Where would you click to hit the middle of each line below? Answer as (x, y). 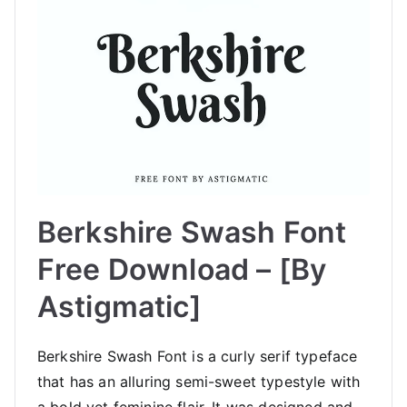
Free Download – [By (182, 270)
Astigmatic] (119, 307)
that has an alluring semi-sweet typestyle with (199, 382)
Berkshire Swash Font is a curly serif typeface (198, 357)
